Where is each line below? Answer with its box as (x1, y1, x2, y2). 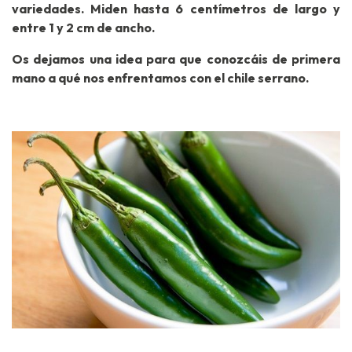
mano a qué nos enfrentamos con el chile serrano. (12, 70, 309, 86)
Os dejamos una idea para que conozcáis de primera (12, 51, 340, 68)
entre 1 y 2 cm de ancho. (12, 20, 155, 36)
